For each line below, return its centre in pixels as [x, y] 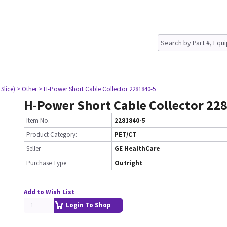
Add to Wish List [49, 192]
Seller [33, 149]
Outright [128, 163]
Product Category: [52, 135]
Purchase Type [46, 163]
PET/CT [126, 135]
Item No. [38, 120]
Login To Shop [88, 205]
